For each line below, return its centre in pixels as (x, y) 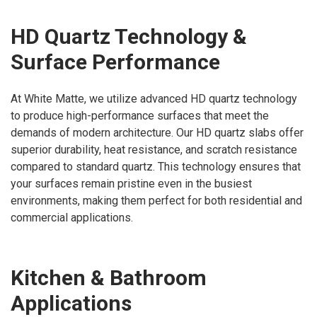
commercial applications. (72, 218)
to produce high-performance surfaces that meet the (140, 116)
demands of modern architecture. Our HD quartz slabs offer (157, 133)
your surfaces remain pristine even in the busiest (131, 184)
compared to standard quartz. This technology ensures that (156, 167)
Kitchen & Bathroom (109, 278)
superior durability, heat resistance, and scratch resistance (154, 150)
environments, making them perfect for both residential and (156, 201)
